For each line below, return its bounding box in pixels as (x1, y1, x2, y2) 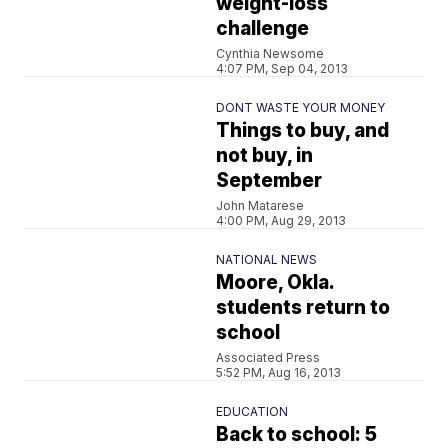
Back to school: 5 (216, 423, 378, 446)
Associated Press (216, 350, 321, 365)
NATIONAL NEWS (216, 252, 318, 267)
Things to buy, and (216, 119, 390, 142)
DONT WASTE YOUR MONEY (216, 100, 386, 115)
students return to (216, 296, 391, 319)
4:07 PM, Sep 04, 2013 (216, 61, 349, 76)
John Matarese (216, 198, 305, 213)
